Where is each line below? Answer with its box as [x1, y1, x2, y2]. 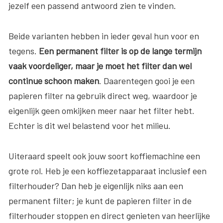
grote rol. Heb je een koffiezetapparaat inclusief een [8, 165, 207, 176]
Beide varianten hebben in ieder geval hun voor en [8, 30, 199, 41]
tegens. [8, 45, 39, 56]
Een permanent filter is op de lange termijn [39, 45, 202, 56]
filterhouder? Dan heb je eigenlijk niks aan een [8, 180, 183, 191]
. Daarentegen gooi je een [99, 75, 195, 86]
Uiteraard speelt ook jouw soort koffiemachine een [8, 150, 200, 161]
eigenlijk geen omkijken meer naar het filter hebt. [8, 105, 195, 116]
